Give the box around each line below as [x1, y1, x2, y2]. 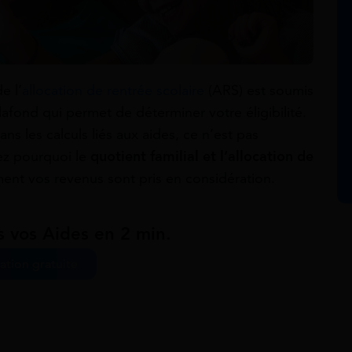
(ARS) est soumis [204, 81, 313, 99]
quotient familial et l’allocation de [90, 147, 313, 165]
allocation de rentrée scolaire [22, 81, 204, 99]
